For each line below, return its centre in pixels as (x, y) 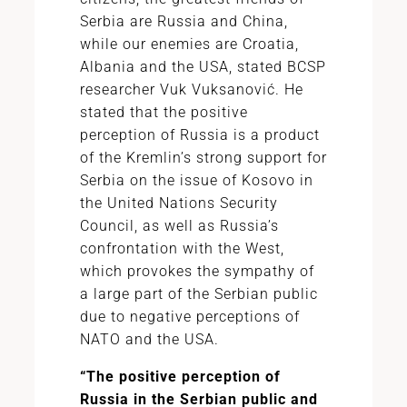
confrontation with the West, (182, 248)
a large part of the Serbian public (199, 294)
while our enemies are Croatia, (189, 44)
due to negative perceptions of (189, 317)
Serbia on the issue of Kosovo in (196, 180)
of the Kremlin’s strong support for (203, 158)
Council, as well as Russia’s (179, 226)
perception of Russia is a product (199, 135)
